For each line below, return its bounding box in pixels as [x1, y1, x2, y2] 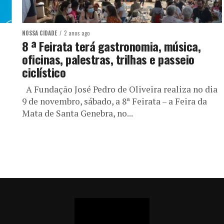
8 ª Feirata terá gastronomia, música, [22, 37, 201, 55]
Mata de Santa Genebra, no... [22, 107, 133, 119]
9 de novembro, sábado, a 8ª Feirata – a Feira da [22, 95, 207, 107]
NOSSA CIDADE [22, 29, 57, 37]
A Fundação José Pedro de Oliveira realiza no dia [22, 83, 217, 95]
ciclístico [22, 63, 66, 81]
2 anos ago [64, 29, 90, 37]
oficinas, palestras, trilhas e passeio [22, 50, 194, 68]
